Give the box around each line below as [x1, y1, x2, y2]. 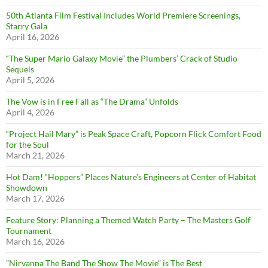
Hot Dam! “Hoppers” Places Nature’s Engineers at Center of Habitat [6, 172, 256, 182]
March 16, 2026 [6, 236, 65, 247]
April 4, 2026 [6, 107, 54, 118]
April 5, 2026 [6, 75, 54, 86]
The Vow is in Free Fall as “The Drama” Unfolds [6, 96, 178, 107]
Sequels [6, 64, 34, 75]
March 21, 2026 [6, 150, 65, 161]
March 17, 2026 [6, 193, 65, 204]
